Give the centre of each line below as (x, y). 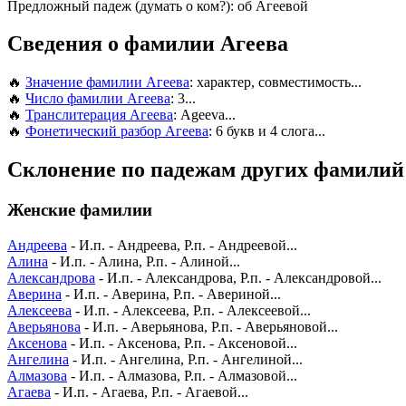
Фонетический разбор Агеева (117, 131)
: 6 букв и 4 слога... (267, 131)
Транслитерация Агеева (99, 115)
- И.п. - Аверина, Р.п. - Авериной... (171, 294)
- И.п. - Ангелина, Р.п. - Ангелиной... (186, 359)
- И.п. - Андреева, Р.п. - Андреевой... (182, 245)
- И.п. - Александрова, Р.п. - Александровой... (238, 277)
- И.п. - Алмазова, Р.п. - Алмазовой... (182, 375)
